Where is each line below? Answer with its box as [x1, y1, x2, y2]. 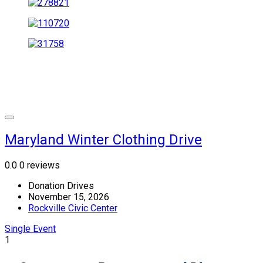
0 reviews [19, 159, 60, 171]
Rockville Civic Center [28, 202, 117, 214]
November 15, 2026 [28, 191, 109, 203]
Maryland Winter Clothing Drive [5, 131, 202, 148]
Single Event [5, 222, 56, 234]
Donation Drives [28, 180, 94, 191]
